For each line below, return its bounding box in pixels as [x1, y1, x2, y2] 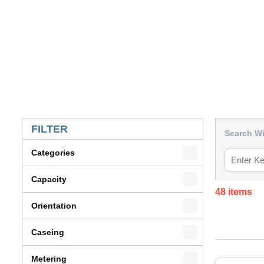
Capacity [31, 174, 67, 184]
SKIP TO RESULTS [49, 109, 122, 118]
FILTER [31, 123, 68, 135]
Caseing [31, 227, 64, 237]
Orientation [31, 201, 77, 210]
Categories [31, 148, 75, 157]
